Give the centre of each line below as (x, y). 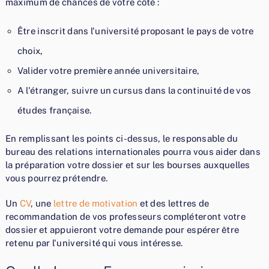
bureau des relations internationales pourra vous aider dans (133, 152)
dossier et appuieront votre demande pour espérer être (122, 230)
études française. (54, 110)
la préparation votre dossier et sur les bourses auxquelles (128, 165)
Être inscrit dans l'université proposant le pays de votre (135, 31)
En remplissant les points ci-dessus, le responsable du (122, 139)
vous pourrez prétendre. (56, 178)
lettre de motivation (95, 204)
